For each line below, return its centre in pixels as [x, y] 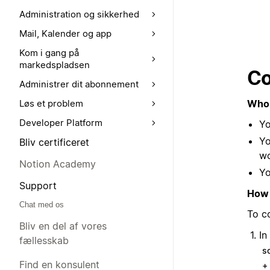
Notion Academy [58, 164]
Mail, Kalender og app [65, 33]
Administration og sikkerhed [79, 14]
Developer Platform [61, 123]
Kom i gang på [49, 53]
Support [38, 186]
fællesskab [44, 240]
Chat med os [42, 205]
